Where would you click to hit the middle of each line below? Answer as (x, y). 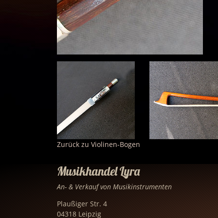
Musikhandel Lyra (98, 171)
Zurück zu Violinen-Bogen (99, 144)
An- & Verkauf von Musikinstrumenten (114, 186)
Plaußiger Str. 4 (82, 203)
